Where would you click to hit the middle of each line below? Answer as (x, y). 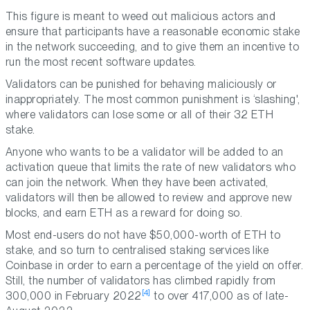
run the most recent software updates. (101, 62)
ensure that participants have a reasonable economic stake (153, 32)
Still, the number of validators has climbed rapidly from (141, 281)
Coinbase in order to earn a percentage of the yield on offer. (155, 266)
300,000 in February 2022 (74, 296)
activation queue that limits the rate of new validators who (151, 167)
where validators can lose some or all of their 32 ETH (140, 115)
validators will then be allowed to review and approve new (149, 198)
